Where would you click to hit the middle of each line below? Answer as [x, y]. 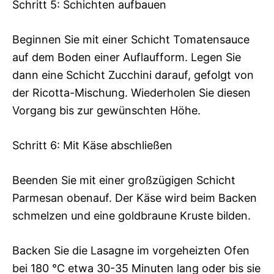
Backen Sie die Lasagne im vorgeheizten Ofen [131, 251]
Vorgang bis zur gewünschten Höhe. [106, 111]
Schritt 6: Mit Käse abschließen [92, 146]
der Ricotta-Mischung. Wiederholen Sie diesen [131, 93]
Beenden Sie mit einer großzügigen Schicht [124, 180]
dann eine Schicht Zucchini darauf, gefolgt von [133, 75]
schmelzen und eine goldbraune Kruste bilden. [131, 216]
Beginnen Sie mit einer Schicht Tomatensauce [131, 40]
